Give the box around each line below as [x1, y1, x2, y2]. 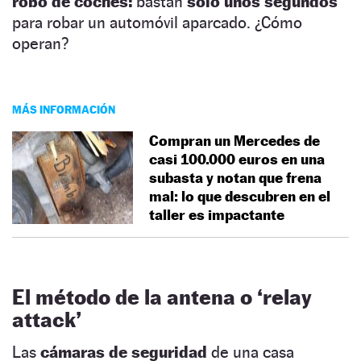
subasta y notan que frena [149, 168, 322, 186]
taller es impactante [149, 205, 288, 223]
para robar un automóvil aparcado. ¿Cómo [12, 12, 302, 32]
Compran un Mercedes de [149, 131, 320, 149]
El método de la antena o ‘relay [12, 284, 312, 309]
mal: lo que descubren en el [149, 187, 330, 205]
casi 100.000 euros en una [149, 150, 325, 168]
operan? [12, 33, 68, 53]
